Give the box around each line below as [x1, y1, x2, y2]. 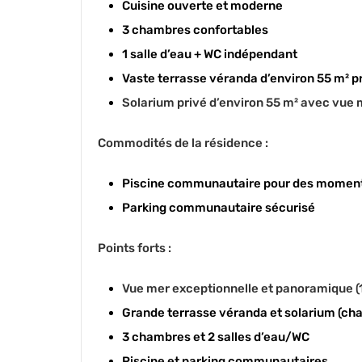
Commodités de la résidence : [98, 136, 268, 150]
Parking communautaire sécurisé [122, 200, 315, 215]
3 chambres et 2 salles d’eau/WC [122, 330, 309, 344]
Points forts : [98, 241, 171, 255]
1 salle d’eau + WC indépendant [122, 47, 297, 61]
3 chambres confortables [122, 23, 268, 37]
